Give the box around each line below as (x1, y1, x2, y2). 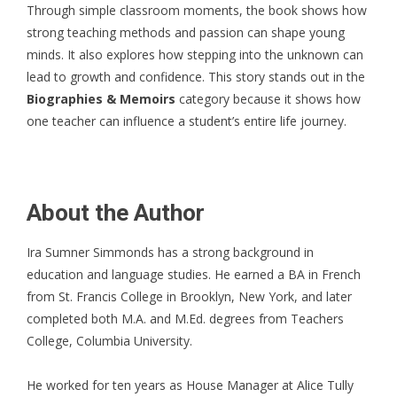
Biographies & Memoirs (27, 90, 175, 107)
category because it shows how (175, 90, 361, 107)
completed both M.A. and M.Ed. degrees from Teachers (27, 309, 344, 327)
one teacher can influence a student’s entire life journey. (27, 112, 346, 129)
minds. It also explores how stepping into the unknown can (27, 45, 363, 63)
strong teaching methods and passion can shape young (27, 23, 345, 41)
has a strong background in (154, 243, 314, 261)
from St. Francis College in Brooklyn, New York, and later (27, 287, 352, 305)
